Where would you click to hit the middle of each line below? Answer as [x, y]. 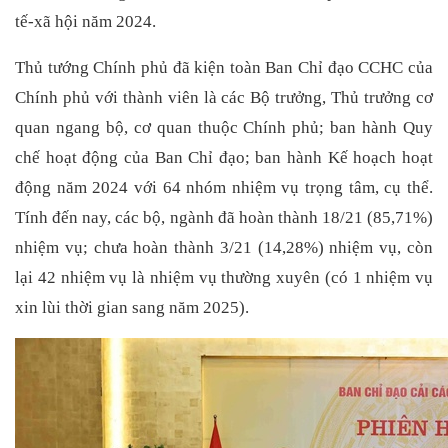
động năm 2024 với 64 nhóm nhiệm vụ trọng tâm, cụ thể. [224, 187]
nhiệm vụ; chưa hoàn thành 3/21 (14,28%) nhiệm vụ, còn [224, 247]
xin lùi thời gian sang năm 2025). [132, 307]
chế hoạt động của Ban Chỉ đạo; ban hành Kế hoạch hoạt [224, 157]
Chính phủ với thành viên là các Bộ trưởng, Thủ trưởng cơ [224, 97]
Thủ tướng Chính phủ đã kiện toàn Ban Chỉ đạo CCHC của [224, 67]
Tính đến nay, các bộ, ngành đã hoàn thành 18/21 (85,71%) [224, 217]
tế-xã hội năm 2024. [85, 22]
